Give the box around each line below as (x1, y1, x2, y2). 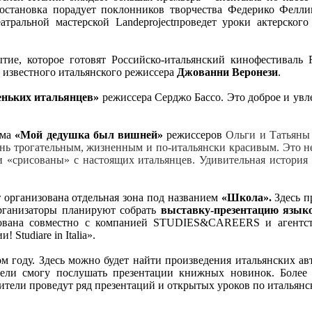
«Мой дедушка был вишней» (15, 128, 164, 141)
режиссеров (163, 128, 226, 141)
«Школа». (221, 191, 275, 203)
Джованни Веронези (177, 65, 278, 78)
